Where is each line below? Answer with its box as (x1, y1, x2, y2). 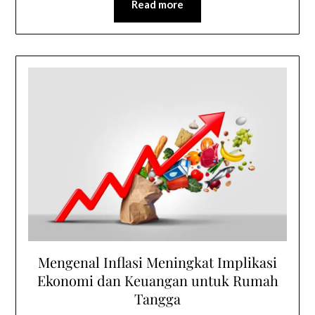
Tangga (134, 289, 181, 309)
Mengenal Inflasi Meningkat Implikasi (38, 252, 277, 272)
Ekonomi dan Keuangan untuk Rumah (37, 271, 278, 290)
